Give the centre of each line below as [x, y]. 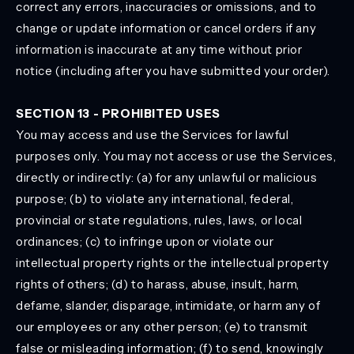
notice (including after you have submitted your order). [173, 71]
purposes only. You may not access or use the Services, [176, 156]
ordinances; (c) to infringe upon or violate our [145, 241]
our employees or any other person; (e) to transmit [162, 327]
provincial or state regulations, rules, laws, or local [159, 220]
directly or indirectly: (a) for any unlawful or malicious [167, 177]
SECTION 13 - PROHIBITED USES [118, 113]
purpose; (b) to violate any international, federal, [155, 199]
